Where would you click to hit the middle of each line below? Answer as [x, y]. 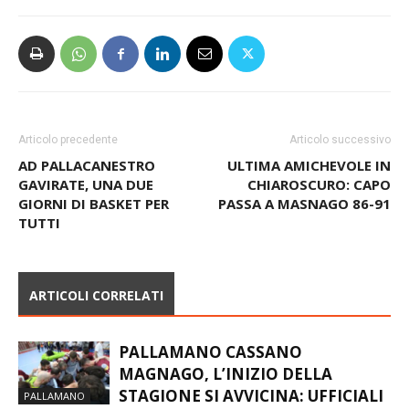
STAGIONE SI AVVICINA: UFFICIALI [251, 396]
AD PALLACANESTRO [87, 166]
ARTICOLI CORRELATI [96, 296]
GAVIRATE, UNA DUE [86, 185]
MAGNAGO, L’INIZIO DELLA [225, 374]
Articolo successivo [340, 140]
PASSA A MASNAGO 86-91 [304, 204]
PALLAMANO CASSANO [210, 352]
